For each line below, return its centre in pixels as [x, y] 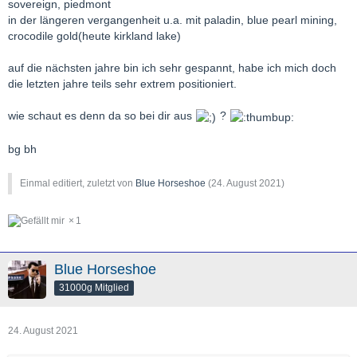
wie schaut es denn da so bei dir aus [102, 116]
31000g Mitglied [94, 287]
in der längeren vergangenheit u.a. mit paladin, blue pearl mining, [173, 20]
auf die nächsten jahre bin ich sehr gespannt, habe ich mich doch [172, 68]
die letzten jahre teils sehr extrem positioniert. [122, 84]
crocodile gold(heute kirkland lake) [94, 36]
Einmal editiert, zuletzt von [78, 183]
